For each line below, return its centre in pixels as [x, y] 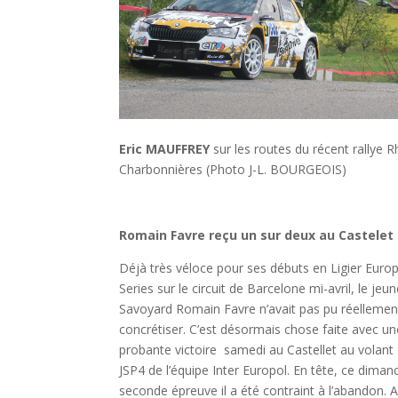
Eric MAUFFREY [165, 149]
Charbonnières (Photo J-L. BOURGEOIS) [233, 170]
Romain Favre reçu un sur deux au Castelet [257, 235]
